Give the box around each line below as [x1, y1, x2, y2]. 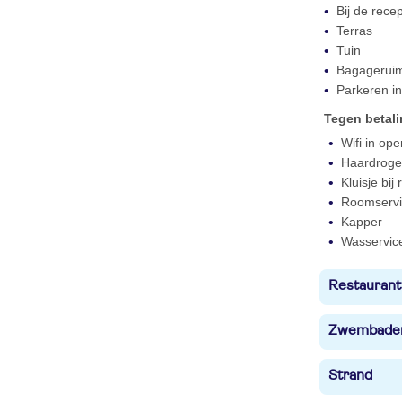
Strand [328, 368, 372, 382]
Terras [336, 23, 372, 38]
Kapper [341, 214, 382, 229]
